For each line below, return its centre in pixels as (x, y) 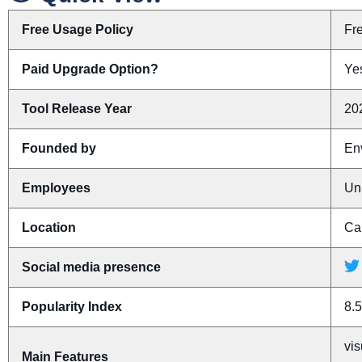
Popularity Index (72, 307)
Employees (56, 188)
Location (49, 228)
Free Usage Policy (78, 30)
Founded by (59, 149)
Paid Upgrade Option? (90, 69)
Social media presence (91, 267)
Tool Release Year (77, 109)
